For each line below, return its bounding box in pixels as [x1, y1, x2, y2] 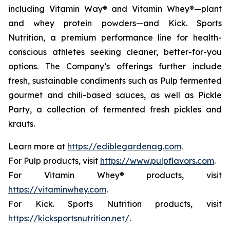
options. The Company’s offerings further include [8, 61, 222, 71]
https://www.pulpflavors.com [100, 156, 214, 166]
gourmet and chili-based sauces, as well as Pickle [8, 90, 222, 100]
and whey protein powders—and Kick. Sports [8, 18, 222, 28]
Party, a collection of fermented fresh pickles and [8, 104, 222, 114]
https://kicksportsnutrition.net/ [8, 213, 129, 223]
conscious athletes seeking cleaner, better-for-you [8, 47, 222, 57]
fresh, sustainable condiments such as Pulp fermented [8, 75, 222, 86]
